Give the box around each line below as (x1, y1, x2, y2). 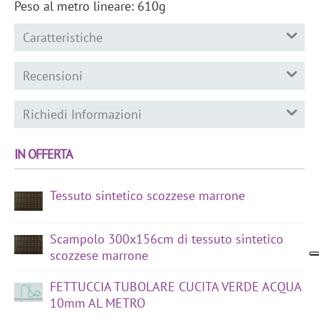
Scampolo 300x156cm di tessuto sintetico (50, 230, 283, 247)
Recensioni (23, 67, 83, 84)
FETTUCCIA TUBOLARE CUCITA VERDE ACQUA (50, 278, 301, 295)
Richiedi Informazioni (23, 105, 142, 122)
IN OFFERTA (14, 145, 73, 162)
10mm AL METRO (50, 294, 145, 311)
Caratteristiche (23, 28, 103, 46)
